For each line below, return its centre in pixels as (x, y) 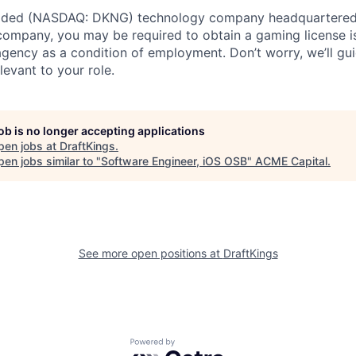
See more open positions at (151, 253)
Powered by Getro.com (199, 346)
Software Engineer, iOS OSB (174, 161)
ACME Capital (291, 161)
